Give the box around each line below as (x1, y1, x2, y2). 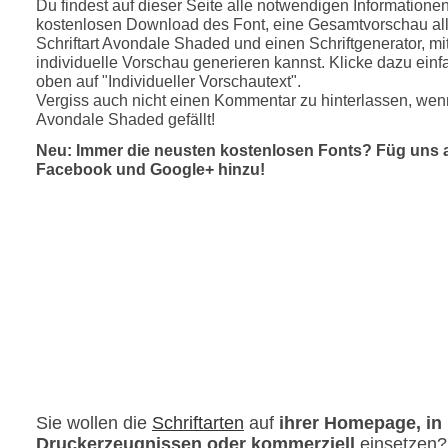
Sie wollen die (36, 412, 152, 433)
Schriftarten (152, 412, 244, 433)
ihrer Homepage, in (279, 412, 442, 433)
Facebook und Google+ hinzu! (36, 159, 265, 178)
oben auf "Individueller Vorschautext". (36, 71, 301, 90)
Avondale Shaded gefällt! (36, 109, 215, 128)
